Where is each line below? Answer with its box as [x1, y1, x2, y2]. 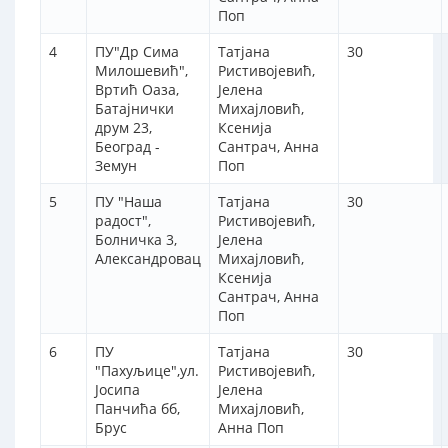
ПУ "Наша [95, 192, 162, 212]
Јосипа [95, 380, 140, 400]
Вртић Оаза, [95, 80, 179, 100]
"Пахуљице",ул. [95, 361, 199, 381]
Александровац [95, 249, 201, 269]
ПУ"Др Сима [95, 42, 179, 62]
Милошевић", [95, 61, 188, 81]
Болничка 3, [95, 230, 177, 250]
